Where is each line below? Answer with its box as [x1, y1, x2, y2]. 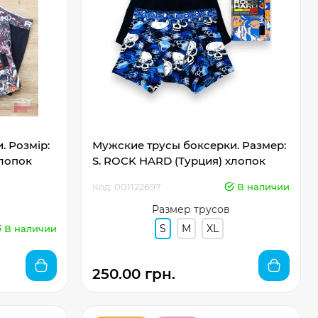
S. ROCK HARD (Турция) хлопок [92, 154, 265, 168]
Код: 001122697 [92, 181, 161, 192]
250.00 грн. [92, 265, 175, 283]
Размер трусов [151, 203, 230, 216]
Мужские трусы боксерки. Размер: [92, 138, 286, 152]
